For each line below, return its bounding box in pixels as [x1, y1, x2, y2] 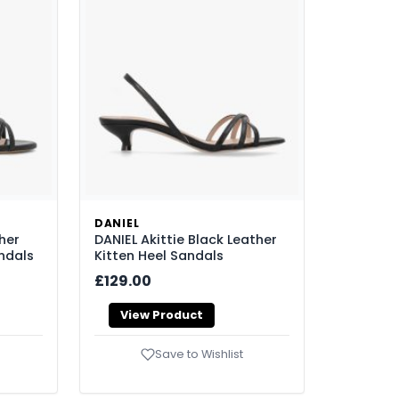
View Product [120, 307, 203, 323]
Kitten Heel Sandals [94, 247, 224, 265]
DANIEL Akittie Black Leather [94, 231, 277, 249]
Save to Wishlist [155, 346, 243, 362]
